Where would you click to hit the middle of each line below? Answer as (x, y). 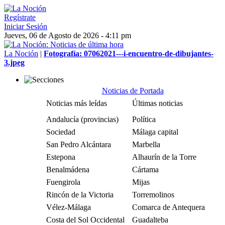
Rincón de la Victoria (80, 195)
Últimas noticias (157, 103)
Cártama (145, 170)
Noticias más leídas (77, 103)
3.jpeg (14, 63)
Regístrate (20, 17)
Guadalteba (150, 220)
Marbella (146, 144)
